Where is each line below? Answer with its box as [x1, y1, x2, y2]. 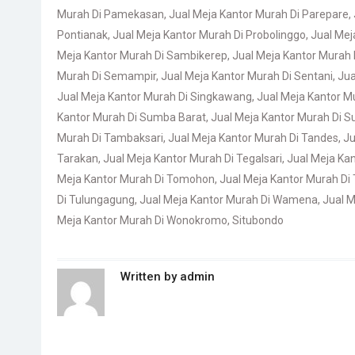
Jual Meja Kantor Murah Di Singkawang [57, 90, 252, 103]
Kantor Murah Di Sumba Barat [57, 111, 206, 124]
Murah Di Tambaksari [57, 132, 163, 144]
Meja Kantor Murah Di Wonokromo [57, 214, 227, 227]
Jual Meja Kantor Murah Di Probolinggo [113, 29, 306, 41]
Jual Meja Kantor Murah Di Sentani [161, 70, 333, 82]
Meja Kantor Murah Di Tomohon [57, 173, 215, 185]
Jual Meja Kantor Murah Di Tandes [168, 132, 338, 144]
